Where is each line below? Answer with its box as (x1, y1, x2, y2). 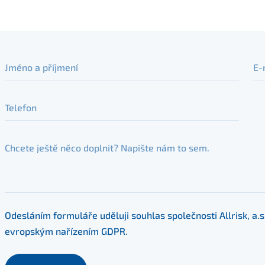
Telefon (5, 97, 37, 108)
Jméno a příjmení (5, 57, 78, 68)
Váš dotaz (5, 137, 47, 148)
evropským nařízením (5, 225, 101, 237)
